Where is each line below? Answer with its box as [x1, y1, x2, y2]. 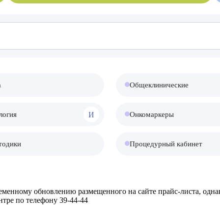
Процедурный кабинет [130, 140, 202, 148]
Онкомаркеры [130, 110, 174, 118]
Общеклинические [130, 81, 189, 89]
